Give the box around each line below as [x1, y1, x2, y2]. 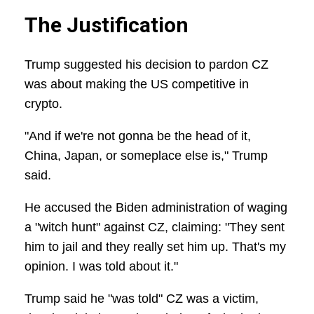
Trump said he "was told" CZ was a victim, [25, 292, 259, 306]
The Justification [25, 13, 189, 38]
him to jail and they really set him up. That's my [25, 240, 286, 254]
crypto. [25, 97, 62, 111]
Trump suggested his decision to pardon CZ [25, 57, 268, 72]
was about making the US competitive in [25, 77, 249, 92]
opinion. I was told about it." [25, 259, 178, 274]
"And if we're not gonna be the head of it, [25, 129, 251, 144]
